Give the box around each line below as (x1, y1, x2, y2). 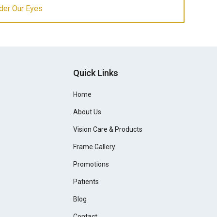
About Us (73, 108, 102, 116)
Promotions (73, 160, 109, 168)
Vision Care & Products (73, 125, 143, 133)
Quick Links (73, 68, 119, 78)
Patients (73, 178, 99, 186)
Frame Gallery (73, 143, 116, 151)
